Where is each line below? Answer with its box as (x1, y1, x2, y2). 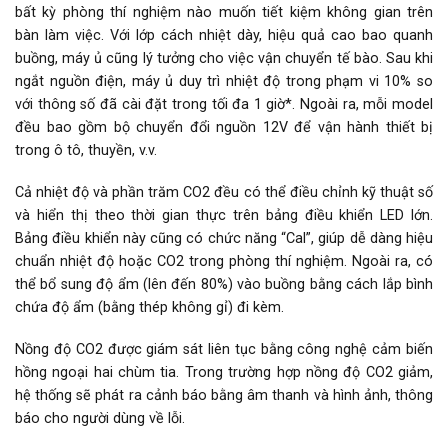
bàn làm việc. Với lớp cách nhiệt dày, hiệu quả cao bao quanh (15, 27, 433, 45)
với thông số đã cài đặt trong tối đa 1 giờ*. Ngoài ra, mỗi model (15, 96, 433, 114)
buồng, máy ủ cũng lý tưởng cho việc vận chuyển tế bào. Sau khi (15, 50, 433, 68)
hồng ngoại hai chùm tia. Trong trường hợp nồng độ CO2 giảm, (15, 363, 433, 381)
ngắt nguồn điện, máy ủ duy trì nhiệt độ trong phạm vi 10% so (15, 73, 433, 91)
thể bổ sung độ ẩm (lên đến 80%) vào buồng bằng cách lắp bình (15, 275, 433, 293)
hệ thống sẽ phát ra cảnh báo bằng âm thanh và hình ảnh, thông (15, 386, 433, 404)
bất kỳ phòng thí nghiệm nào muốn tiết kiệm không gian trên (15, 4, 433, 22)
